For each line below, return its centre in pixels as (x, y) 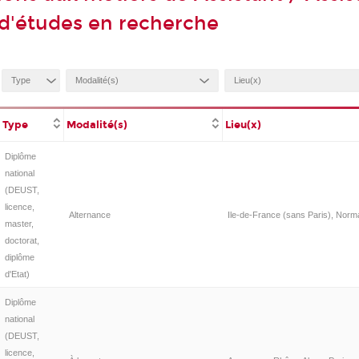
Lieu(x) (244, 125)
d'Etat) (17, 274)
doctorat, (22, 240)
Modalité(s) (97, 125)
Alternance (89, 214)
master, (19, 223)
